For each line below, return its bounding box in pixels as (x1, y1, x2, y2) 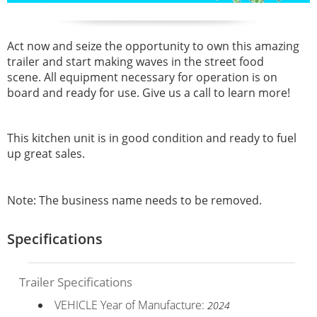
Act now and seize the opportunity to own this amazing (7, 38, 299, 54)
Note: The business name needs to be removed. (7, 192, 262, 208)
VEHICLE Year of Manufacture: (54, 296, 207, 313)
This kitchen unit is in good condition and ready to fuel (7, 129, 296, 146)
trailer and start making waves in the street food (7, 53, 264, 69)
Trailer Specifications (18, 273, 132, 290)
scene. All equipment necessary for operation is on (7, 69, 277, 85)
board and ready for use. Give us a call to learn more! (7, 84, 290, 100)
